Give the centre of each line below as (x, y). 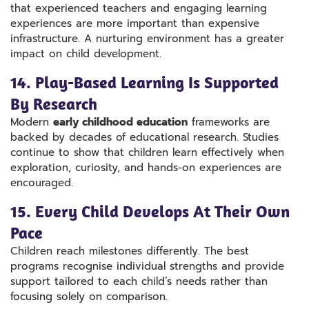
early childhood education (120, 122)
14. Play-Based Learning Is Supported (144, 82)
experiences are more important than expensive (135, 23)
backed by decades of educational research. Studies (144, 137)
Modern (32, 122)
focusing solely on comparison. (89, 296)
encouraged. (42, 182)
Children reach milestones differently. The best (130, 251)
